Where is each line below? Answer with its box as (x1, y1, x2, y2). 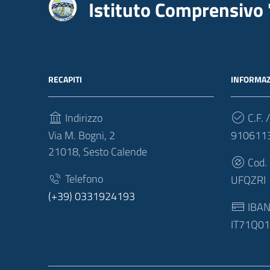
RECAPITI (48, 73, 82, 86)
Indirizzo (63, 110, 102, 126)
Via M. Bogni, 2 (48, 127, 115, 143)
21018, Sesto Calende (48, 143, 147, 160)
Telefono (63, 171, 103, 187)
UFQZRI (231, 172, 266, 188)
